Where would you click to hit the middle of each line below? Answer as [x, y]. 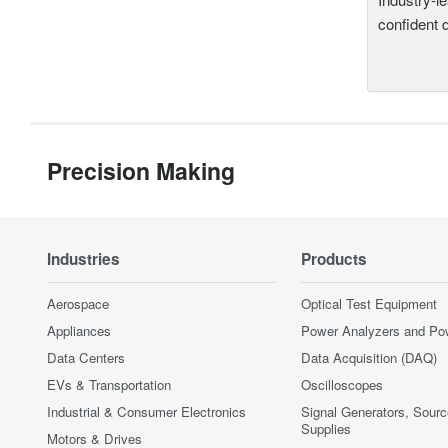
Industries [83, 258]
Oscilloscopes [342, 384]
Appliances [79, 330]
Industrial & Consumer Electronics [146, 411]
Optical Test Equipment [369, 303]
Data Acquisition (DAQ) [369, 357]
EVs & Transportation [109, 384]
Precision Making [141, 170]
